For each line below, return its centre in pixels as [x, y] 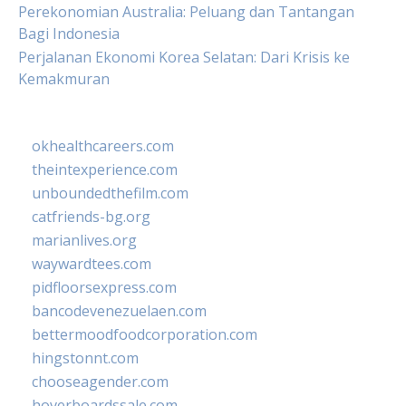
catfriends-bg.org [91, 217]
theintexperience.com [105, 169]
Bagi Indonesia [69, 34]
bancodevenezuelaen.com [119, 311]
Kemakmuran [64, 79]
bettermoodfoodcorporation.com [145, 334]
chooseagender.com [100, 382]
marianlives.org [84, 240]
